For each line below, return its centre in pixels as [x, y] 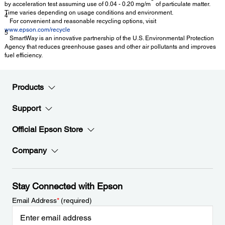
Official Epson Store [47, 129]
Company [29, 150]
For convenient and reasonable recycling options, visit [82, 21]
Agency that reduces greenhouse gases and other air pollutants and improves [110, 46]
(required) [75, 200]
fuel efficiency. [24, 55]
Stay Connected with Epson [67, 186]
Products [28, 87]
